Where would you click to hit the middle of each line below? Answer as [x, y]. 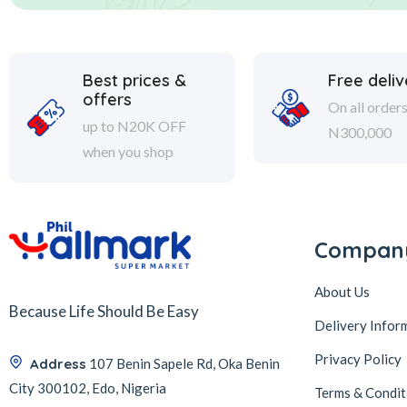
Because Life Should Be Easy [104, 311]
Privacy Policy [358, 359]
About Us [342, 292]
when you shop [128, 151]
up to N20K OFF [134, 126]
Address [58, 363]
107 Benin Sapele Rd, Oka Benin [184, 363]
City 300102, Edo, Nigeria [88, 387]
